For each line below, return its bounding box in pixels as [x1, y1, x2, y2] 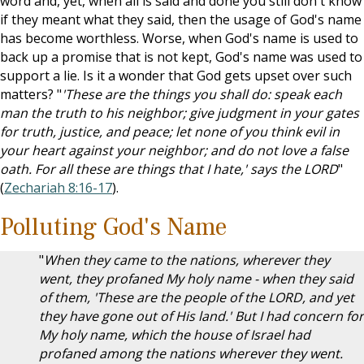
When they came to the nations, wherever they [44, 251, 330, 269]
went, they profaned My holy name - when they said [39, 270, 353, 288]
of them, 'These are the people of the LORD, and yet [39, 288, 354, 306]
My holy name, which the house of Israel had [39, 326, 310, 344]
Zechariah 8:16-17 [4, 179, 112, 197]
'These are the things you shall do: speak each [62, 85, 342, 103]
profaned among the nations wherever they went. [39, 344, 343, 362]
